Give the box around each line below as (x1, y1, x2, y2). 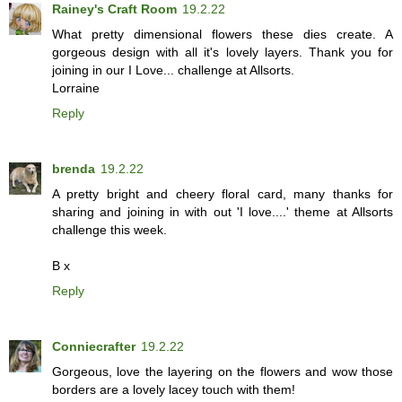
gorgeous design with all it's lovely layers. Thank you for (52, 44, 393, 59)
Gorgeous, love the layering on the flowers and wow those (52, 363, 393, 379)
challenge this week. (52, 222, 167, 237)
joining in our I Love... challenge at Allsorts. (52, 62, 294, 77)
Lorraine (52, 80, 100, 95)
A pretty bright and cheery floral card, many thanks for (52, 186, 393, 201)
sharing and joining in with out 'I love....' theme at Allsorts (52, 204, 393, 219)
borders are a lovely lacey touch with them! (52, 381, 295, 397)
